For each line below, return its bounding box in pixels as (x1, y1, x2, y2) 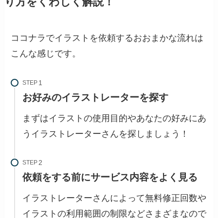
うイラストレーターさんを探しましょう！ (22, 128, 189, 139)
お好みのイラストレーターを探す (22, 91, 169, 103)
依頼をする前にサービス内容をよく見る (22, 172, 198, 183)
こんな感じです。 (11, 48, 81, 58)
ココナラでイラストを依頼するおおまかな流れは (11, 33, 204, 43)
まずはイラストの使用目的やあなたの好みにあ (22, 113, 207, 123)
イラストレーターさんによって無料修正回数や (22, 193, 207, 203)
